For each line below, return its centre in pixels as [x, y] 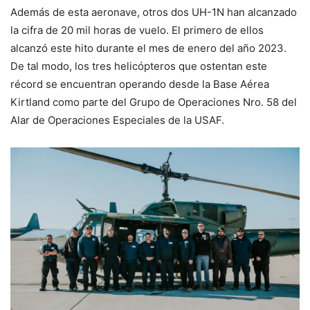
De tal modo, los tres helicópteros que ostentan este [139, 66]
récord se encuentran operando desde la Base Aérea [140, 84]
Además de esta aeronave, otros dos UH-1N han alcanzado [154, 12]
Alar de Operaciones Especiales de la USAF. [117, 120]
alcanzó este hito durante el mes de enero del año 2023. [148, 48]
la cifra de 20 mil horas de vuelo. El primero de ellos [137, 30]
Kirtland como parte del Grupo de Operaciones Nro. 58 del [154, 102]
